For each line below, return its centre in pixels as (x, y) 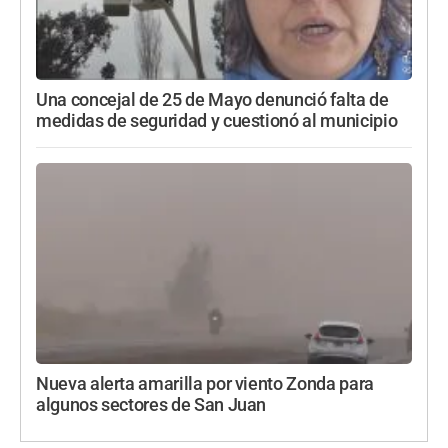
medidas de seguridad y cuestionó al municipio (217, 121)
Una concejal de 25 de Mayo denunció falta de (212, 100)
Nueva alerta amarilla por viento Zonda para (205, 384)
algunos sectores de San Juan (151, 405)
